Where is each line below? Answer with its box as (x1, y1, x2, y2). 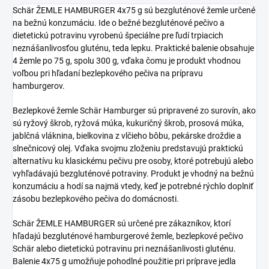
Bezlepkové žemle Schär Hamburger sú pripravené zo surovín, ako (13, 105, 256, 115)
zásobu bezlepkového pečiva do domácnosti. (13, 193, 179, 204)
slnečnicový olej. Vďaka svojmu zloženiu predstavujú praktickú (13, 143, 243, 153)
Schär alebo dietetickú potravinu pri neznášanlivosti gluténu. (13, 243, 236, 253)
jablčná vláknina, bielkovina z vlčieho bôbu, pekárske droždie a (13, 130, 241, 141)
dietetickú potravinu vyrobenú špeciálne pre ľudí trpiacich (13, 30, 223, 40)
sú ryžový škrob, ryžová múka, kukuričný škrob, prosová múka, (13, 118, 244, 128)
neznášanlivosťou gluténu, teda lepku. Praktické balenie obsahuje (13, 43, 254, 53)
